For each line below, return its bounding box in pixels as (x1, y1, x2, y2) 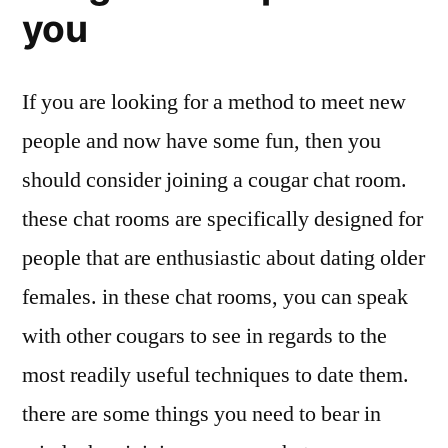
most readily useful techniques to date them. (22, 361, 409, 390)
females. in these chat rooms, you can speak (22, 283, 408, 312)
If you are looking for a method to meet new (22, 88, 406, 117)
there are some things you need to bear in (22, 400, 381, 429)
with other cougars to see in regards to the (22, 322, 387, 351)
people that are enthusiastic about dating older (22, 244, 425, 273)
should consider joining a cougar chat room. (22, 166, 407, 195)
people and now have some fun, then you (22, 127, 381, 156)
